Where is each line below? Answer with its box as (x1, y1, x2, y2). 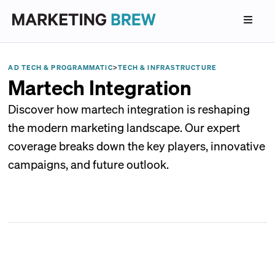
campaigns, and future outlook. (8, 157, 169, 171)
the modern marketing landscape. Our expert (8, 120, 241, 134)
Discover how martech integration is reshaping (8, 101, 250, 116)
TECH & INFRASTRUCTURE (117, 63, 217, 72)
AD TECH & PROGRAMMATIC (8, 63, 113, 72)
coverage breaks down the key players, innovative (8, 138, 266, 153)
